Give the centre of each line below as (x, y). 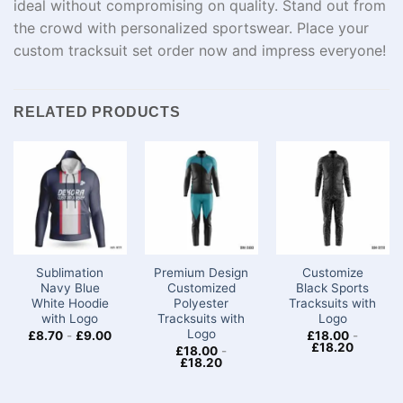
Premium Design (201, 273)
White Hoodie (70, 304)
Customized (201, 288)
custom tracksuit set (85, 50)
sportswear (251, 27)
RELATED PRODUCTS (97, 112)
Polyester (201, 304)
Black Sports (333, 288)
